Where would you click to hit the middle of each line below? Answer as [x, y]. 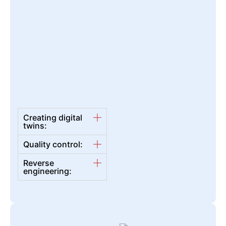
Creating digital [53, 117]
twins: [35, 125]
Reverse [39, 163]
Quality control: [53, 144]
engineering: [47, 171]
